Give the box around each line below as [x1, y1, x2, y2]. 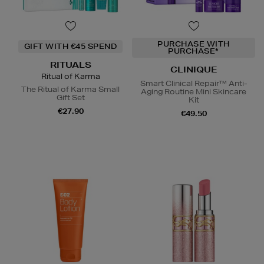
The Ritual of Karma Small [21, 84, 120, 94]
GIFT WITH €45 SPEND [24, 41, 117, 51]
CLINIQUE [170, 64, 217, 75]
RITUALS [49, 59, 91, 70]
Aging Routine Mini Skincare [141, 86, 246, 97]
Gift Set [56, 92, 85, 103]
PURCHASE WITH [157, 38, 230, 49]
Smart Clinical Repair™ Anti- [140, 78, 247, 88]
